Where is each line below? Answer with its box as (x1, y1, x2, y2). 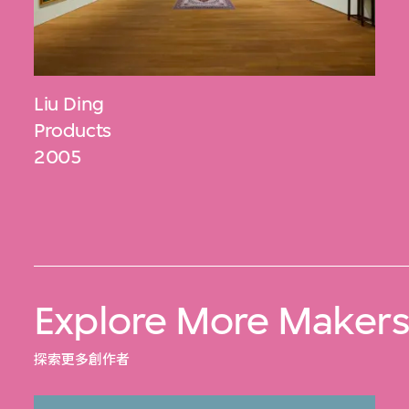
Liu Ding (34, 92, 104, 116)
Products (34, 119, 111, 142)
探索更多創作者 (34, 352, 131, 369)
